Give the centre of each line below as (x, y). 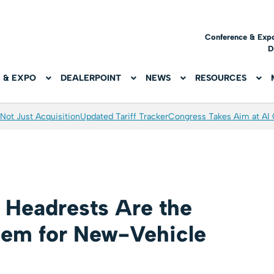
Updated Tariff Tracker (124, 117)
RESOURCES (221, 78)
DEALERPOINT (91, 78)
